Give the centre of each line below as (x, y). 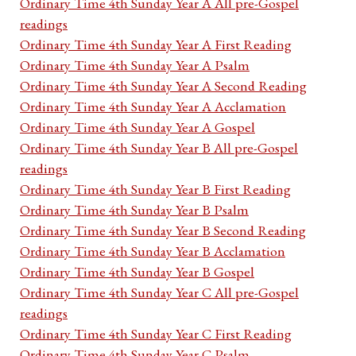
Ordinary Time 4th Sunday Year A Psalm (135, 65)
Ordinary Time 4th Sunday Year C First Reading (156, 334)
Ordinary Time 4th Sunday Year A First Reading (156, 44)
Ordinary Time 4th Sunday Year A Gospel (137, 127)
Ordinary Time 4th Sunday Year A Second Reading (163, 86)
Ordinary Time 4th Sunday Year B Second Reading (163, 230)
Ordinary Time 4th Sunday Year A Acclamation (153, 106)
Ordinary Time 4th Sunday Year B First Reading (155, 189)
